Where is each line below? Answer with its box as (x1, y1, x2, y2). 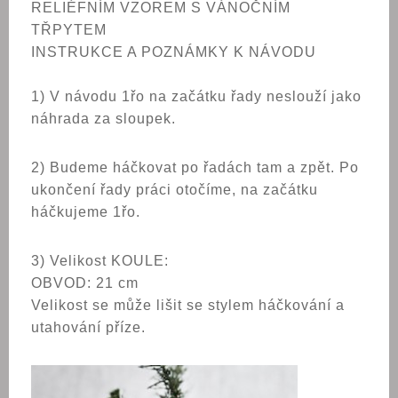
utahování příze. (31, 320, 146, 335)
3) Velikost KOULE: (31, 253, 169, 268)
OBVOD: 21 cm (31, 275, 139, 291)
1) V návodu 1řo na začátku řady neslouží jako (31, 89, 362, 104)
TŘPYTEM (31, 22, 107, 37)
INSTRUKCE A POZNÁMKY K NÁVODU (31, 44, 316, 60)
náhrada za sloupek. (31, 111, 180, 126)
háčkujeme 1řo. (31, 204, 145, 219)
